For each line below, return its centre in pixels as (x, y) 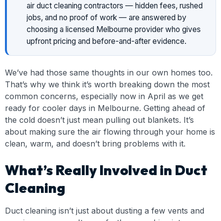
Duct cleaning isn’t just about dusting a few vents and (105, 211)
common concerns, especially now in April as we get (104, 96)
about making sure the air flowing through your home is (110, 132)
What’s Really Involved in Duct (106, 170)
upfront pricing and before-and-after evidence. (107, 41)
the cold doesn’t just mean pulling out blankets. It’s (99, 120)
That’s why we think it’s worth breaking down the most (107, 84)
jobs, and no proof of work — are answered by (107, 18)
